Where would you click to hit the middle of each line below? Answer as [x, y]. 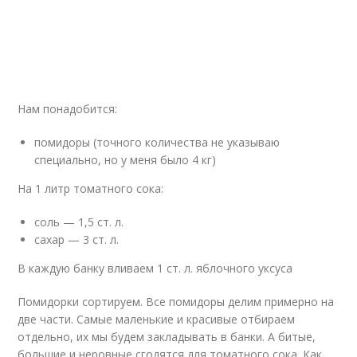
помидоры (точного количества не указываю [157, 142]
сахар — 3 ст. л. [77, 239]
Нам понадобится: [68, 109]
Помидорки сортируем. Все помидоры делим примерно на [176, 302]
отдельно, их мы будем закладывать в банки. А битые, [167, 337]
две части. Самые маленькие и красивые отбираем [157, 319]
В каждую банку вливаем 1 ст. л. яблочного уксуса [155, 268]
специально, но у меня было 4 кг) [126, 160]
